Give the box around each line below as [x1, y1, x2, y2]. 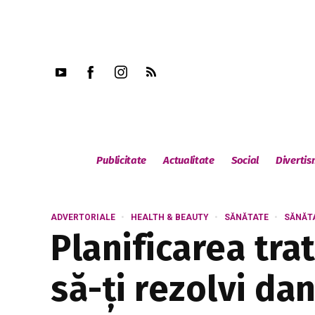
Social [231, 154, 259, 167]
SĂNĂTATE [224, 212, 269, 222]
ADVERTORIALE [51, 212, 115, 222]
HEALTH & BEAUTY [131, 212, 209, 222]
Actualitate [163, 154, 214, 167]
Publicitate [96, 154, 147, 167]
